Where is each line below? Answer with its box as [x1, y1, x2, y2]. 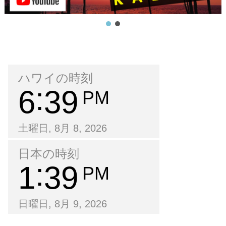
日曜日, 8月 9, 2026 [18, 198, 107, 210]
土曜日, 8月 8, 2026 [18, 123, 107, 134]
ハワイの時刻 [18, 71, 93, 85]
